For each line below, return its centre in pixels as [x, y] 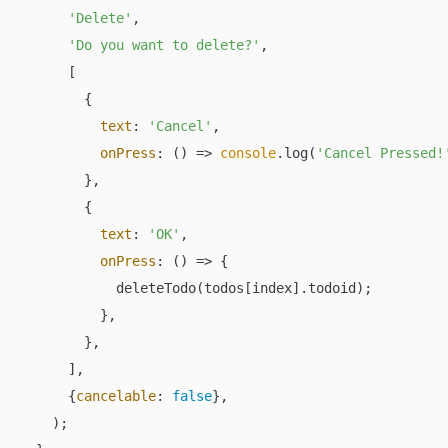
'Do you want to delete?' [164, 44]
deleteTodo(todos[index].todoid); [196, 287]
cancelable [116, 395]
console [248, 152]
